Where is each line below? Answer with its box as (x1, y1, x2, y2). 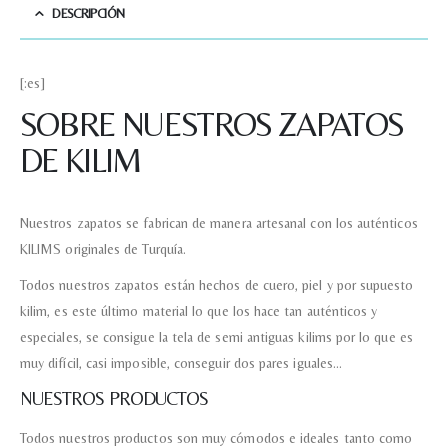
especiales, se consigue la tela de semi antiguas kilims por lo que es (20, 329, 413, 346)
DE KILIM (20, 141, 141, 180)
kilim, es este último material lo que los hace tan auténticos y (20, 303, 378, 320)
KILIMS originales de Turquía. (20, 241, 187, 258)
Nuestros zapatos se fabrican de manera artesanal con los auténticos (20, 215, 418, 232)
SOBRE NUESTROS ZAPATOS (20, 105, 404, 144)
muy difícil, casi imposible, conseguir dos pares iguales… (20, 355, 342, 372)
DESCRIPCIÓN (52, 6, 125, 22)
